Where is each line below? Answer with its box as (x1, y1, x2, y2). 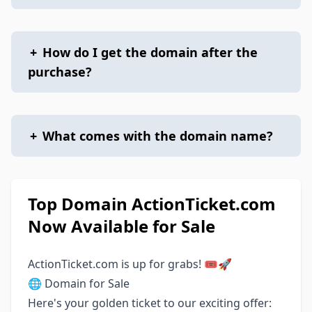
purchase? (28, 63, 92, 80)
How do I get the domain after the (42, 44, 258, 61)
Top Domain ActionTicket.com (28, 192, 276, 215)
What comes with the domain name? (42, 127, 273, 144)
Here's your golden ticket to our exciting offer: (28, 295, 272, 311)
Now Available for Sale (28, 214, 215, 237)
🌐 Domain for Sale (28, 276, 130, 291)
